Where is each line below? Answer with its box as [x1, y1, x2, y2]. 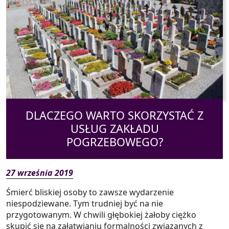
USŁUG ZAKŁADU [70, 121, 159, 136]
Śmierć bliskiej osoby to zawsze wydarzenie [6, 187, 174, 198]
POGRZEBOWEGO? [66, 134, 163, 150]
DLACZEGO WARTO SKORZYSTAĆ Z [26, 108, 203, 123]
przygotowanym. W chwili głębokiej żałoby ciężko [6, 209, 196, 221]
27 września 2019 [6, 167, 73, 179]
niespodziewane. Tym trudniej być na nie [6, 198, 163, 210]
